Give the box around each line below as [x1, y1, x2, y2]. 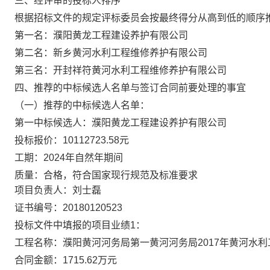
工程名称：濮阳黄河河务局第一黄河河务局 [14, 237, 198, 248]
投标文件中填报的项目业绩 [14, 220, 130, 230]
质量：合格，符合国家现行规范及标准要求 [14, 170, 198, 180]
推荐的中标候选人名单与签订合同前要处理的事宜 [34, 83, 246, 93]
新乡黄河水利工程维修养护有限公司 [53, 48, 207, 58]
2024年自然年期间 [43, 152, 123, 163]
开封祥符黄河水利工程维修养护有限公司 [53, 65, 227, 75]
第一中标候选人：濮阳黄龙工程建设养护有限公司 [14, 118, 227, 128]
